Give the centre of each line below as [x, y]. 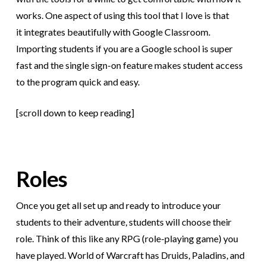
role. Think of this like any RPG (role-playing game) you [127, 239]
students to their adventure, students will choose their [123, 222]
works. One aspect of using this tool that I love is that [122, 15]
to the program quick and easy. [77, 82]
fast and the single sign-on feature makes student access [129, 65]
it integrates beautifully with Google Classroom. [113, 32]
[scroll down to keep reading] [75, 113]
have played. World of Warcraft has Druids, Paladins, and [130, 255]
